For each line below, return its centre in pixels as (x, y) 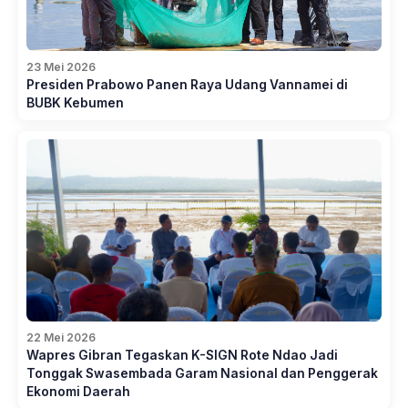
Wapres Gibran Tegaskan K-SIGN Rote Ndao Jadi (182, 355)
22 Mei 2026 (61, 337)
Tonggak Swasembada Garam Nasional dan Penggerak (202, 373)
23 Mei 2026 (61, 66)
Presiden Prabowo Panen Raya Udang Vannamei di (187, 84)
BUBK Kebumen (75, 102)
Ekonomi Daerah (78, 391)
